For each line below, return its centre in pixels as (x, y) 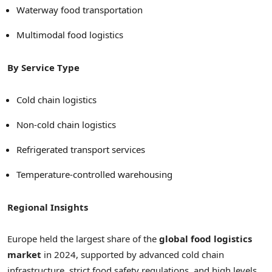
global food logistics (206, 238)
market (24, 254)
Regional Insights (48, 207)
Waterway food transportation (80, 10)
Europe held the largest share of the (83, 238)
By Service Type (43, 68)
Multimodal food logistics (70, 35)
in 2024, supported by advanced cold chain (133, 254)
